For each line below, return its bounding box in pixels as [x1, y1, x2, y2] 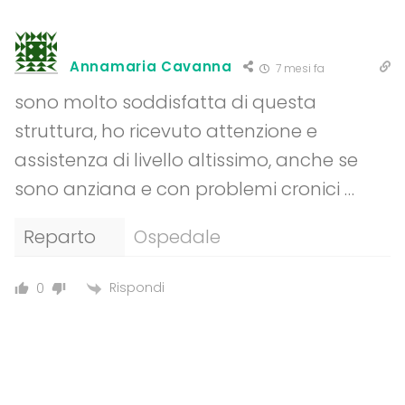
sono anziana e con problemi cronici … [14, 176, 354, 202]
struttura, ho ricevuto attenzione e [14, 118, 317, 145]
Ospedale [134, 224, 221, 250]
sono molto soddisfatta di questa [14, 89, 316, 116]
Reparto [24, 224, 96, 250]
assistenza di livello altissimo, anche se [14, 147, 358, 174]
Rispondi [109, 278, 165, 297]
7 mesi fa [272, 61, 325, 77]
